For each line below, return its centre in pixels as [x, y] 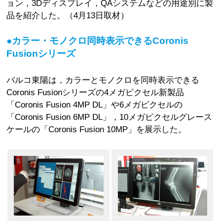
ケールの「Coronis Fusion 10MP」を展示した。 [97, 129]
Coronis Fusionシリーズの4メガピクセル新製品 [95, 92]
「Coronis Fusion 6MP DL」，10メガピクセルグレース [110, 117]
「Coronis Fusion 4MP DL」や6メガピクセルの [95, 105]
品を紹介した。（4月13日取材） [68, 15]
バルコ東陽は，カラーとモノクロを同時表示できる [103, 80]
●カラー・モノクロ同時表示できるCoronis [98, 40]
